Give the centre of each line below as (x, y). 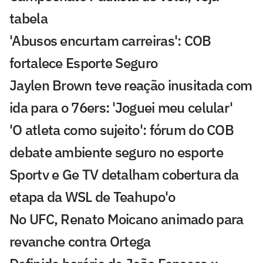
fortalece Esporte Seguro (84, 63)
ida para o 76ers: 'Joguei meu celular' (121, 107)
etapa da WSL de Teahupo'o (92, 196)
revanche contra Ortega (80, 241)
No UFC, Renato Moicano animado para (127, 219)
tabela (28, 18)
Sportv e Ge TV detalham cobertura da (124, 174)
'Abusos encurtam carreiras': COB (110, 40)
